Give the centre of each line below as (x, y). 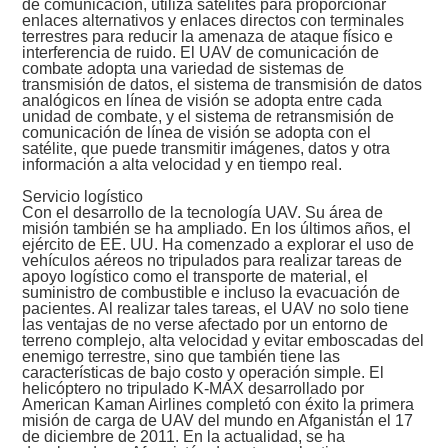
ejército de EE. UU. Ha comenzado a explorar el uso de (218, 245)
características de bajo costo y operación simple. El (203, 373)
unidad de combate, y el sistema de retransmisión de (208, 117)
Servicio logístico (83, 197)
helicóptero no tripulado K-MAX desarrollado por (193, 389)
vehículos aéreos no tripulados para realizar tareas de (212, 261)
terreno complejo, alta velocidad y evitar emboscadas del (223, 341)
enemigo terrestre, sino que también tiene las (181, 357)
